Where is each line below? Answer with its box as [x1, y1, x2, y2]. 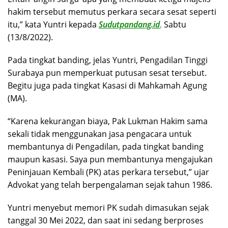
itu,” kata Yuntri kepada [8, 18, 99, 30]
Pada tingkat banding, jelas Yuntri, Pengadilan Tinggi [8, 54, 208, 66]
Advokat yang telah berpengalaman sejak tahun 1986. [8, 179, 212, 190]
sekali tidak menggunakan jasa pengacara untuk [8, 128, 191, 139]
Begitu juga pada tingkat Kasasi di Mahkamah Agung [8, 79, 207, 91]
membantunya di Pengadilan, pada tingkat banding [8, 140, 204, 152]
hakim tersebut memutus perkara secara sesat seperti [8, 6, 216, 17]
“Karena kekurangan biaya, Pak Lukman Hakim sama [8, 115, 208, 127]
